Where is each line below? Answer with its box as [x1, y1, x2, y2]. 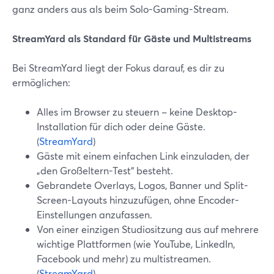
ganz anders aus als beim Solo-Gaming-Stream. [12, 2, 229, 15]
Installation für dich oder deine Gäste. [37, 120, 206, 133]
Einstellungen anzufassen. [37, 208, 152, 221]
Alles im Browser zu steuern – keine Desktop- [37, 105, 237, 118]
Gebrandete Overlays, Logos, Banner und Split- [37, 179, 248, 191]
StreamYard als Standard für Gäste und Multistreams [12, 32, 251, 45]
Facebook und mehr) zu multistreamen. [37, 252, 211, 265]
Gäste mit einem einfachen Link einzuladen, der [37, 149, 250, 162]
